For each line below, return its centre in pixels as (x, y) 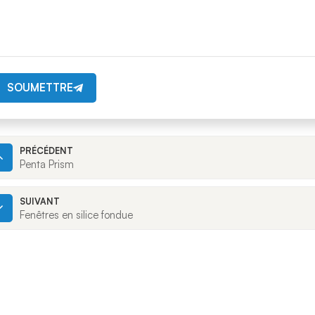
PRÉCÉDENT (46, 151)
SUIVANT (40, 201)
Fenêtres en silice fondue (76, 215)
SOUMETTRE (40, 87)
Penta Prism (47, 165)
